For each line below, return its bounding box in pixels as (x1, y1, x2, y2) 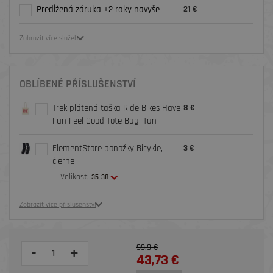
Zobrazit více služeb (19, 34, 78, 43)
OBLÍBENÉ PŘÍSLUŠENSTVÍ (19, 77, 136, 91)
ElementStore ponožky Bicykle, (52, 143, 163, 155)
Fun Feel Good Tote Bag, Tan (52, 115, 157, 127)
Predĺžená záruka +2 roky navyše (36, 4, 160, 16)
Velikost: (60, 171, 89, 183)
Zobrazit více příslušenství (19, 200, 96, 210)
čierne (52, 155, 74, 168)
